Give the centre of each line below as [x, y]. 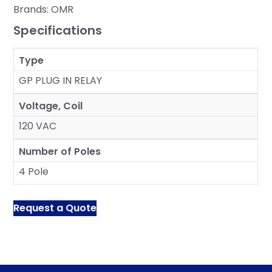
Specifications [58, 31]
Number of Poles [60, 152]
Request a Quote [55, 208]
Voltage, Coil [51, 106]
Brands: [32, 10]
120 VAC [38, 126]
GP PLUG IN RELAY [61, 81]
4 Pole [34, 172]
